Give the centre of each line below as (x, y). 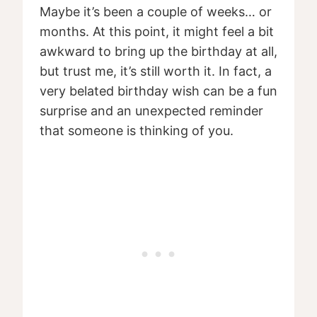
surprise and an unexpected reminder (151, 111)
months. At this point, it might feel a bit (157, 32)
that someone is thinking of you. (137, 131)
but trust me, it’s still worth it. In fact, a (156, 71)
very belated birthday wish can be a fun (158, 91)
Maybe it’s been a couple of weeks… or (156, 12)
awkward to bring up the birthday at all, (158, 52)
